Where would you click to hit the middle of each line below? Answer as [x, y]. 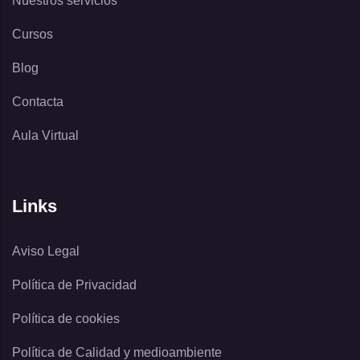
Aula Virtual [45, 135]
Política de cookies [66, 319]
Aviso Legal [46, 251]
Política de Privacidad [74, 285]
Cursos [33, 34]
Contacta [38, 102]
